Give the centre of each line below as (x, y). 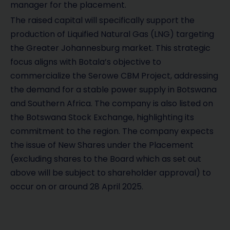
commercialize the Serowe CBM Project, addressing (114, 76)
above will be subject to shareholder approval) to (111, 173)
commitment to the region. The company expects (112, 131)
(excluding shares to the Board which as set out (106, 159)
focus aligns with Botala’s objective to (86, 62)
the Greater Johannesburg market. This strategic (110, 48)
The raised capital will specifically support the (102, 21)
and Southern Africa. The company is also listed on (112, 104)
